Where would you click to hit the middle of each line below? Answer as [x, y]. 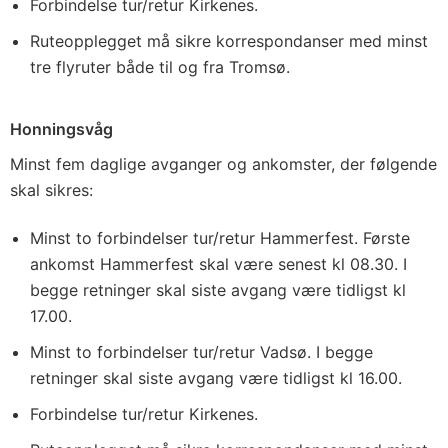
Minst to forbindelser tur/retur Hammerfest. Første [220, 238]
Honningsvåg [61, 129]
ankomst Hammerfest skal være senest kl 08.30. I [218, 264]
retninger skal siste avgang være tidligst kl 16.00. [216, 378]
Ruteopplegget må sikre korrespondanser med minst [229, 41]
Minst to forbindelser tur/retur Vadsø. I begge [201, 352]
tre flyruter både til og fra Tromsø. [160, 67]
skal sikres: [51, 190]
